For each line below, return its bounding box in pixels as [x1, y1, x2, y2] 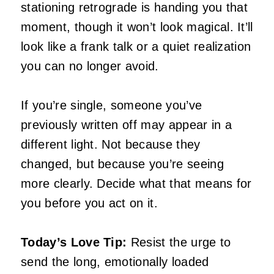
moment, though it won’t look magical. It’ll [21, 20, 253, 34]
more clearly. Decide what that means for [21, 176, 252, 190]
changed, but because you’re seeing [21, 157, 224, 171]
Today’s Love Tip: [21, 235, 127, 249]
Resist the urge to [127, 235, 231, 249]
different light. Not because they [21, 137, 201, 151]
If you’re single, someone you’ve [21, 98, 202, 112]
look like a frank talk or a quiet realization [21, 39, 251, 53]
